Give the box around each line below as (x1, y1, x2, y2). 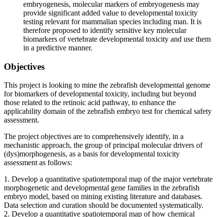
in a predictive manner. (23, 43, 93, 52)
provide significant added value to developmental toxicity (23, 8, 198, 17)
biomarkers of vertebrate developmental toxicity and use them (23, 34, 211, 43)
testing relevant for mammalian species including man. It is (23, 17, 201, 26)
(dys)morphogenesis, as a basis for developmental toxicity (4, 150, 180, 158)
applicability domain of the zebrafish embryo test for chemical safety (4, 107, 212, 116)
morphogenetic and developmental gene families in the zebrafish (4, 184, 200, 192)
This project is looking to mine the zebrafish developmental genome (4, 81, 210, 90)
